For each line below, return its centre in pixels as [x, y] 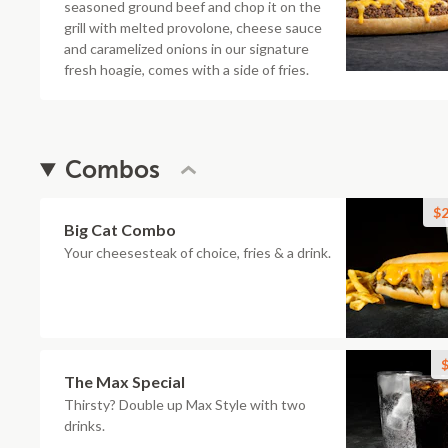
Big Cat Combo [120, 229]
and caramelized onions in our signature [186, 48]
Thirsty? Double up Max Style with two [185, 404]
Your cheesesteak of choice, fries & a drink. [197, 252]
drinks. [84, 425]
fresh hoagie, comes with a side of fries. [186, 69]
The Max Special [124, 381]
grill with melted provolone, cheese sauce [193, 27]
